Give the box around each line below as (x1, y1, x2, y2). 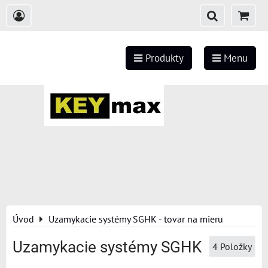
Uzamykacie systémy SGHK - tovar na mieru (48, 213, 223, 225)
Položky (220, 240, 252, 252)
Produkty (142, 51, 184, 65)
